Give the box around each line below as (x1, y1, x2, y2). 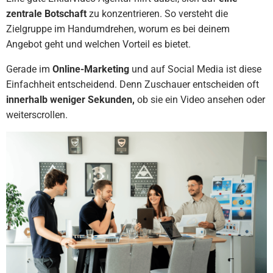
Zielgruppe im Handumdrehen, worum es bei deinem (6, 23, 230, 35)
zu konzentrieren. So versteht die (87, 7, 228, 19)
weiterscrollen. (6, 108, 68, 121)
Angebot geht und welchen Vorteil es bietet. (6, 38, 191, 50)
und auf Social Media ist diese (129, 63, 261, 75)
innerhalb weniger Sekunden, (6, 93, 135, 105)
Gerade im (6, 63, 52, 75)
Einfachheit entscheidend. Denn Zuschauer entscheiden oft (6, 78, 259, 90)
